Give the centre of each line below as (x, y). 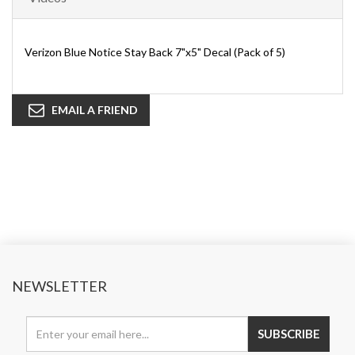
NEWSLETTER (59, 286)
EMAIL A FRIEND (95, 110)
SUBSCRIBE (288, 334)
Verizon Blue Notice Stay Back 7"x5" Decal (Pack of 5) (155, 52)
